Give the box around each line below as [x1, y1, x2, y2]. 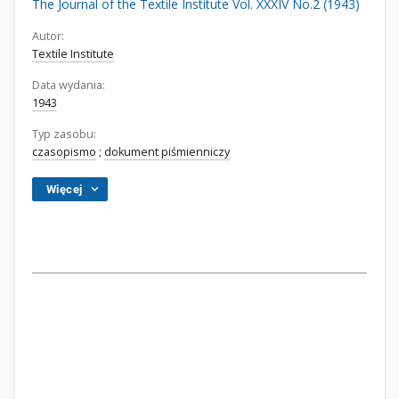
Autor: [32, 28, 64, 44]
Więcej [46, 183, 83, 196]
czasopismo [32, 144, 96, 159]
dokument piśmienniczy [104, 144, 230, 159]
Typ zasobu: [32, 126, 96, 142]
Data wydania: [32, 77, 105, 93]
